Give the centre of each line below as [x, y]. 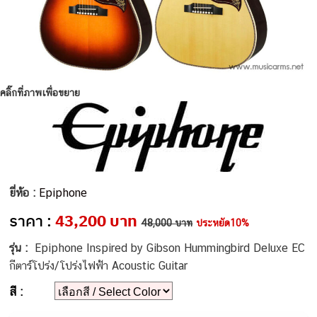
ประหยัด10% [223, 223]
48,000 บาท [167, 223]
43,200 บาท [97, 220]
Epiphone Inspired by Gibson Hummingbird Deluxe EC [170, 248]
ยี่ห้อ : [24, 192]
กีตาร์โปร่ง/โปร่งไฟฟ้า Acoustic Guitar [99, 265]
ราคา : [33, 220]
